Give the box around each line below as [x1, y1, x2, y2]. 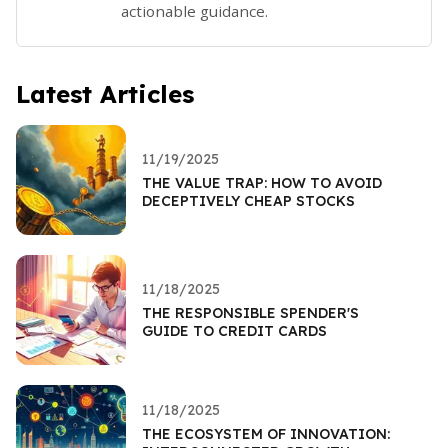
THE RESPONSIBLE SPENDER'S [142, 303, 359, 322]
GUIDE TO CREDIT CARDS [142, 321, 327, 340]
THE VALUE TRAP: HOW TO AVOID [142, 173, 382, 192]
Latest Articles [16, 78, 194, 109]
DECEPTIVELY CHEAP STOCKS [142, 191, 355, 210]
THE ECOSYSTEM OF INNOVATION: [142, 424, 390, 443]
